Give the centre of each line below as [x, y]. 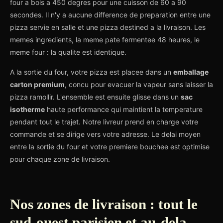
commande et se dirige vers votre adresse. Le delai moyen [105, 134]
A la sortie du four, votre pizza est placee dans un [92, 72]
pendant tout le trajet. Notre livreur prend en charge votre [104, 122]
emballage [191, 72]
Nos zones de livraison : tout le [104, 204]
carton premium [37, 84]
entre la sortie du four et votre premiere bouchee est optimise [110, 147]
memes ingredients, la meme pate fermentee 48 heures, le [105, 40]
